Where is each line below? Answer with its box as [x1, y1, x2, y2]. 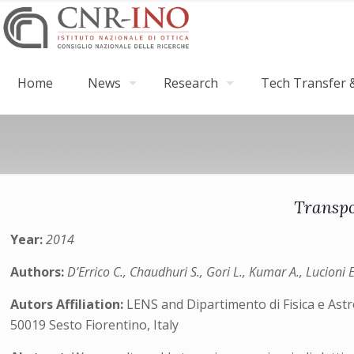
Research [164, 74, 218, 92]
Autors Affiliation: [10, 296, 127, 313]
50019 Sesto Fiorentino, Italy [10, 316, 179, 333]
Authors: [10, 263, 68, 281]
